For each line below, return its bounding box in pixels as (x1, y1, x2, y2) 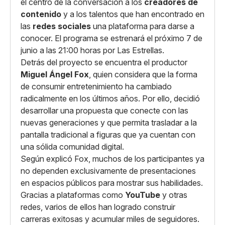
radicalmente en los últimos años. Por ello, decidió (21, 93, 200, 103)
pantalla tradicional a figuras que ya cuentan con (21, 130, 195, 140)
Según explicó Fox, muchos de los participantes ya (21, 154, 204, 164)
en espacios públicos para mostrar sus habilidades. (21, 178, 203, 188)
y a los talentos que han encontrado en (61, 9, 204, 19)
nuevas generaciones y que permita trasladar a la (21, 118, 197, 128)
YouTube (125, 190, 160, 200)
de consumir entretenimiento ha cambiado (21, 81, 172, 91)
